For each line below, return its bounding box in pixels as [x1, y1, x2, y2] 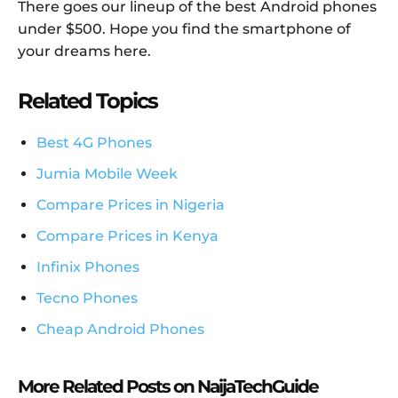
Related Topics [18, 87, 157, 114]
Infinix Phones [36, 258, 139, 275]
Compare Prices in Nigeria [36, 195, 225, 213]
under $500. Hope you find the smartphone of [18, 20, 351, 37]
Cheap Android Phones [36, 320, 204, 338]
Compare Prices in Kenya [36, 227, 219, 244]
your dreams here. [18, 42, 151, 60]
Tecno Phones [36, 289, 138, 306]
